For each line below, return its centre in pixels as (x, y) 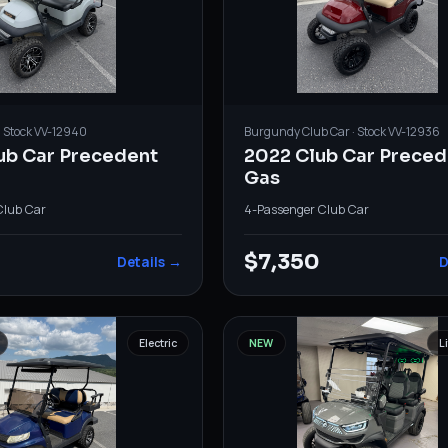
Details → (149, 261)
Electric (157, 342)
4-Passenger (279, 209)
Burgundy (271, 131)
